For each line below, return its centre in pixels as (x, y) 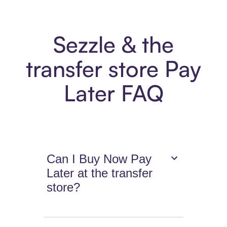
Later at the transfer (100, 173)
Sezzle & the (113, 45)
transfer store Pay (113, 69)
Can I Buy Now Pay (99, 159)
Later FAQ (113, 93)
